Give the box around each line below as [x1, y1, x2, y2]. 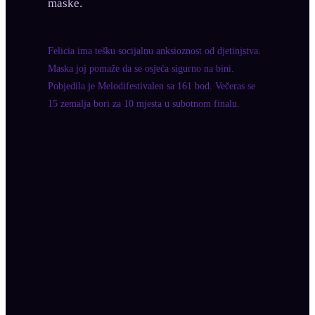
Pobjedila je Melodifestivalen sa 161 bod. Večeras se [48, 81, 255, 92]
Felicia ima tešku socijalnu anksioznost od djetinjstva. [48, 46, 261, 57]
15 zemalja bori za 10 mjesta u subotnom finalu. [48, 98, 240, 110]
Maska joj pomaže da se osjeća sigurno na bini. [48, 63, 234, 75]
